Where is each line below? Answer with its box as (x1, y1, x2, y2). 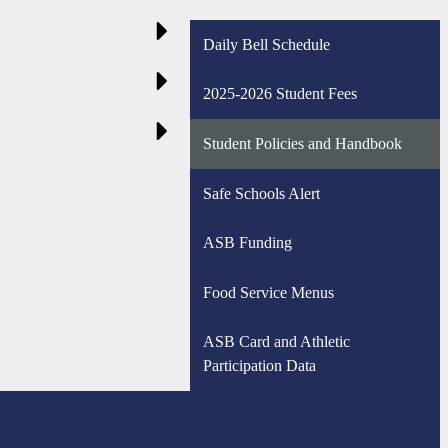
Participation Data (202, 357, 316, 375)
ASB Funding (202, 234, 292, 252)
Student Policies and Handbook (202, 134, 402, 152)
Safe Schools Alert (202, 184, 320, 202)
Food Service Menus (202, 283, 334, 301)
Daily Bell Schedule (202, 35, 330, 53)
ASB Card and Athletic (202, 333, 350, 351)
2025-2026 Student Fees (202, 85, 357, 103)
